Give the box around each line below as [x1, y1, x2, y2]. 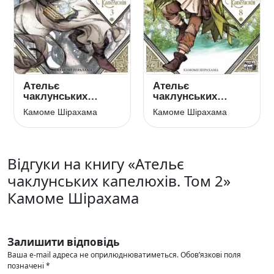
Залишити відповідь [7, 235, 119, 249]
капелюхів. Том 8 [153, 101, 240, 113]
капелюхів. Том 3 [23, 101, 111, 113]
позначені [7, 261, 46, 271]
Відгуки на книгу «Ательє [7, 154, 184, 174]
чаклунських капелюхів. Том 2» [7, 171, 231, 191]
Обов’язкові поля [180, 250, 241, 260]
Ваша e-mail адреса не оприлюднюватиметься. [7, 250, 179, 260]
